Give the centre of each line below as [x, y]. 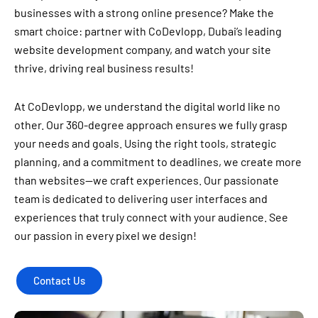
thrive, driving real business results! [104, 67]
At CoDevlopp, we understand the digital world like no [147, 106]
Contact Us [59, 280]
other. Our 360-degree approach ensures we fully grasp [151, 124]
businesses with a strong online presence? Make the [144, 12]
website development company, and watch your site [143, 49]
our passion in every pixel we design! [105, 235]
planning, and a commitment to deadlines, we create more [158, 161]
